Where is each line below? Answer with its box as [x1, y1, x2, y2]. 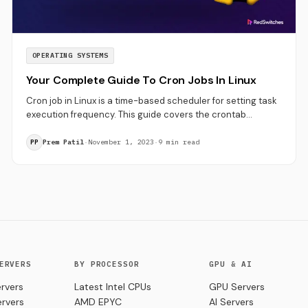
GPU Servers [209, 280, 265, 294]
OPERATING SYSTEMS [32, 51, 109, 60]
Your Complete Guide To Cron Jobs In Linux [25, 73, 257, 88]
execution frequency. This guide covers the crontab [25, 109, 246, 121]
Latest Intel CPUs [74, 280, 151, 294]
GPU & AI [209, 259, 253, 269]
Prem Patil [42, 137, 84, 147]
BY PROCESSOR [74, 259, 140, 269]
